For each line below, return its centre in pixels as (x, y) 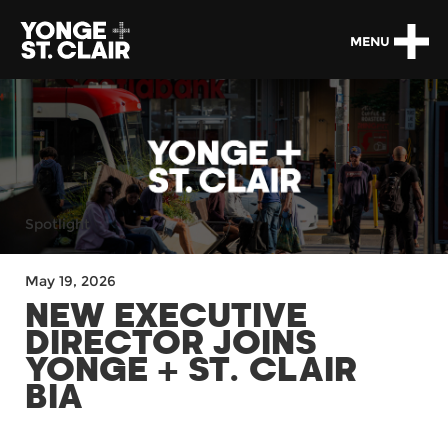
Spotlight (57, 223)
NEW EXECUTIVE (166, 317)
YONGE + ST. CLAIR (191, 371)
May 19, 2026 (70, 281)
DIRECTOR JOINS (171, 344)
